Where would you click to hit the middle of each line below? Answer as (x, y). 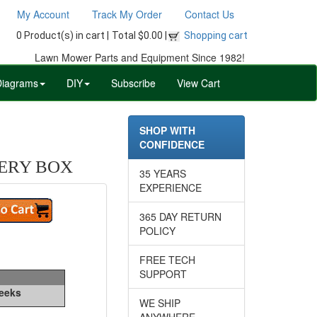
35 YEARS (163, 173)
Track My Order (127, 14)
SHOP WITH (167, 130)
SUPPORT (163, 273)
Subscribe (133, 82)
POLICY (157, 230)
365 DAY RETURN (180, 216)
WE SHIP (160, 302)
